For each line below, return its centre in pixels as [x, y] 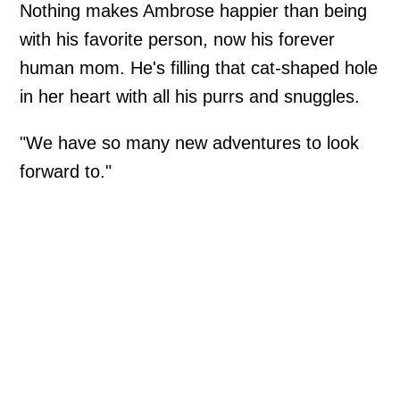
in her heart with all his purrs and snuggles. [190, 96]
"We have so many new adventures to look [190, 142]
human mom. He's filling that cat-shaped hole [199, 67]
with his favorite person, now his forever [178, 39]
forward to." [66, 171]
